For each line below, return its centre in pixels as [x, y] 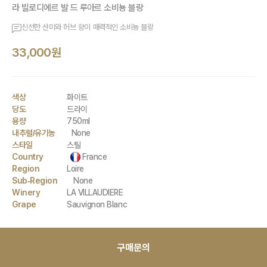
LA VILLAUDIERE [95, 193]
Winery [26, 193]
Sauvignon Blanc [97, 204]
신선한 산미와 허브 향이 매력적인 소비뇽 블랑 [88, 27]
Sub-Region [35, 181]
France [95, 157]
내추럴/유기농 [34, 133]
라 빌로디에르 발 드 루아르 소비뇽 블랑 [78, 7]
